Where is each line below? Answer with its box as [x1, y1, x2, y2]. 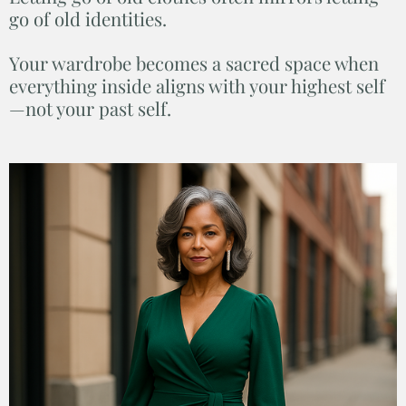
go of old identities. [9, 6, 167, 32]
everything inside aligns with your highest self [9, 73, 385, 99]
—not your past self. [9, 96, 171, 121]
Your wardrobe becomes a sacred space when [9, 51, 379, 76]
